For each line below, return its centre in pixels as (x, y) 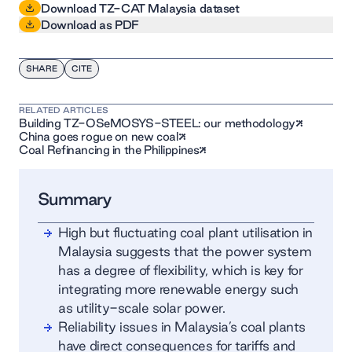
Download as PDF (90, 24)
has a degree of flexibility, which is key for (181, 269)
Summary (74, 198)
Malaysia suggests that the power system (185, 251)
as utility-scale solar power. (142, 307)
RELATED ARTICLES (64, 110)
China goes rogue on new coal (99, 136)
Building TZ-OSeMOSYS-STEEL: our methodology (157, 123)
